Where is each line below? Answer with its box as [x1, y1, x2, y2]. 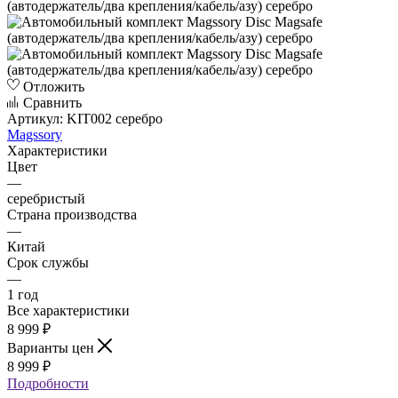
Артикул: [7, 110, 63, 126]
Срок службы [7, 254, 89, 270]
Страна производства [7, 206, 137, 222]
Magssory [7, 126, 62, 142]
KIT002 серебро [67, 110, 163, 126]
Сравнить [23, 94, 82, 110]
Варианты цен [7, 339, 98, 355]
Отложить [23, 78, 84, 94]
